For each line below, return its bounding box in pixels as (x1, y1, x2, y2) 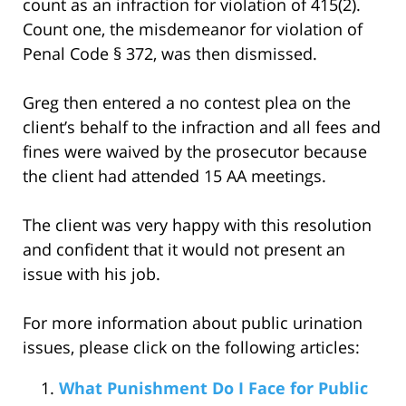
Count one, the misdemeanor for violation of (23, 17, 362, 40)
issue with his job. (23, 262, 160, 285)
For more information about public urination (23, 311, 362, 333)
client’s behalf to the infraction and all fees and (23, 115, 381, 138)
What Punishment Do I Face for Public (59, 376, 368, 399)
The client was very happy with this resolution (23, 213, 372, 236)
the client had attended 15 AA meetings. (23, 164, 326, 187)
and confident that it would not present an (23, 237, 345, 260)
